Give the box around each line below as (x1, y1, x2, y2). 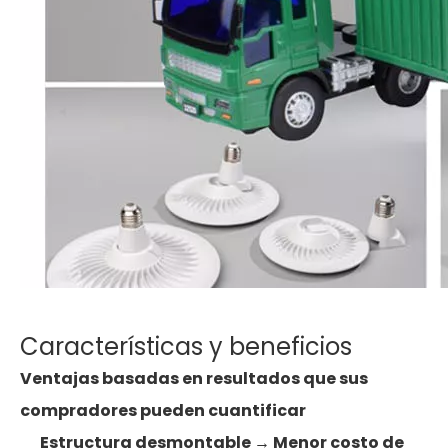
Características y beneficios (20, 330, 352, 363)
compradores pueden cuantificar (20, 399, 306, 422)
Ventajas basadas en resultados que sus (20, 367, 368, 390)
